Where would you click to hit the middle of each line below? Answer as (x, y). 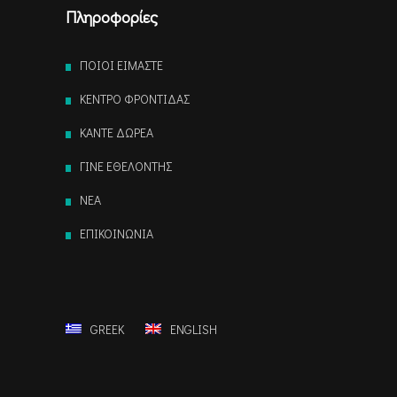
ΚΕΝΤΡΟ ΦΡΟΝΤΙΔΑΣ (135, 99)
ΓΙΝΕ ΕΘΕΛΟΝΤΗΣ (126, 167)
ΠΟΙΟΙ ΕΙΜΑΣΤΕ (121, 66)
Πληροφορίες (112, 17)
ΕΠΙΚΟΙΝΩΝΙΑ (117, 234)
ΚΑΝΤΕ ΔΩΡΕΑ (117, 133)
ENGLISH (194, 330)
